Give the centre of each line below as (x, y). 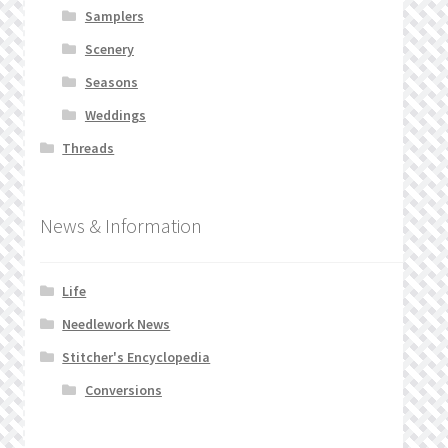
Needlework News (116, 324)
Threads (88, 147)
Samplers (114, 15)
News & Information (120, 225)
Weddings (115, 114)
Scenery (109, 48)
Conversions (123, 390)
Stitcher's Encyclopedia (136, 357)
